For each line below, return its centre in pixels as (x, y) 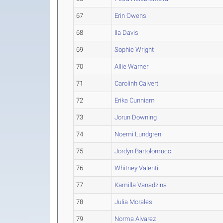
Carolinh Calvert (137, 83)
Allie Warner (132, 66)
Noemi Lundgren (138, 134)
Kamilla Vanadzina (141, 185)
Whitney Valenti (137, 168)
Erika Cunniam (135, 100)
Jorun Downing (136, 117)
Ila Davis (127, 33)
